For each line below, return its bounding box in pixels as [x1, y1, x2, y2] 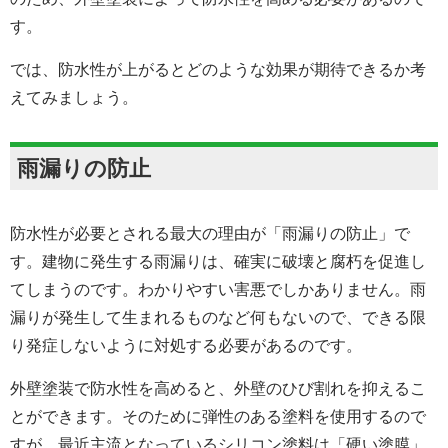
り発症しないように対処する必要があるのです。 [10, 336, 362, 354]
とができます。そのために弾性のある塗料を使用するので [10, 407, 426, 425]
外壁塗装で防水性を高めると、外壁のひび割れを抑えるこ [10, 379, 426, 397]
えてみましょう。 [10, 88, 138, 106]
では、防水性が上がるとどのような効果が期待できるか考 [10, 60, 426, 78]
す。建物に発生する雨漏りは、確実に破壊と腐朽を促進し [10, 252, 426, 270]
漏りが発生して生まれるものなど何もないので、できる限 [10, 308, 426, 326]
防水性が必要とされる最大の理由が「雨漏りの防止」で [10, 224, 410, 242]
